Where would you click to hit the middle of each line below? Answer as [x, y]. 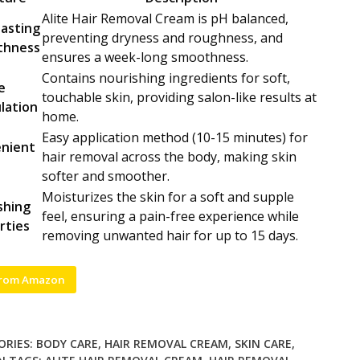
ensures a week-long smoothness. [145, 57]
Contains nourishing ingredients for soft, [166, 78]
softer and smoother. [106, 176]
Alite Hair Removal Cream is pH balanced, [165, 18]
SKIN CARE [263, 344]
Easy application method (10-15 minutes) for [175, 137]
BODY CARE [67, 344]
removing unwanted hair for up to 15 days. [170, 235]
